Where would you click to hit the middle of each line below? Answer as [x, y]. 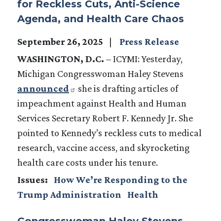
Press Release [149, 41]
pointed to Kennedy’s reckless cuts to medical [110, 132]
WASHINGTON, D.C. [61, 58]
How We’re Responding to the [121, 179]
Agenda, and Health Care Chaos [101, 18]
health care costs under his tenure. [89, 162]
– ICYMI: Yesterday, [143, 58]
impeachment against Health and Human [102, 103]
